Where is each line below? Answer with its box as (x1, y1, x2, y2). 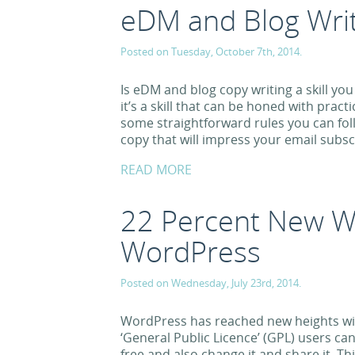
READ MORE (120, 161, 192, 178)
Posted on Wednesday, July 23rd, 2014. (120, 276, 301, 290)
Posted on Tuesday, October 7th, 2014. (120, 44, 302, 59)
